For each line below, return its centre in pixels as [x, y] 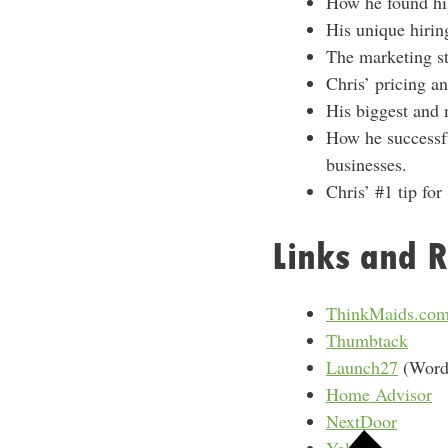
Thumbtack [367, 340]
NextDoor [361, 421]
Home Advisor [379, 394]
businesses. [366, 164]
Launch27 [362, 367]
